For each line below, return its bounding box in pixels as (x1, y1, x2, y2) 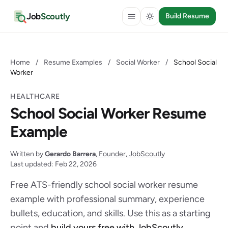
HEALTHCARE (10, 92, 60, 101)
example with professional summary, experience (10, 193, 205, 205)
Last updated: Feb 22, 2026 (10, 160, 97, 168)
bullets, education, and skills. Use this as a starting (10, 208, 211, 219)
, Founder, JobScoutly (96, 150, 165, 158)
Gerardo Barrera (45, 150, 96, 158)
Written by (10, 150, 45, 158)
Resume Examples (44, 58, 102, 67)
